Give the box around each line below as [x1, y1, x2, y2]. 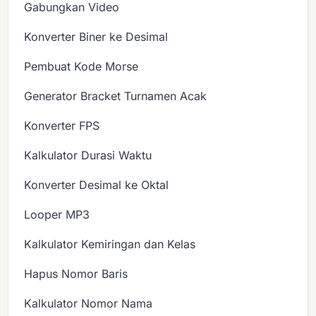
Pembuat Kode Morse [24, 59, 139, 74]
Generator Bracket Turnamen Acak [24, 89, 207, 104]
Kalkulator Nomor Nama [24, 296, 153, 311]
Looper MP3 [24, 207, 90, 222]
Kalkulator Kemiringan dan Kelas [24, 237, 196, 252]
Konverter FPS [24, 119, 100, 133]
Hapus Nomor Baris [24, 267, 128, 281]
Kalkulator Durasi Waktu [24, 148, 152, 163]
